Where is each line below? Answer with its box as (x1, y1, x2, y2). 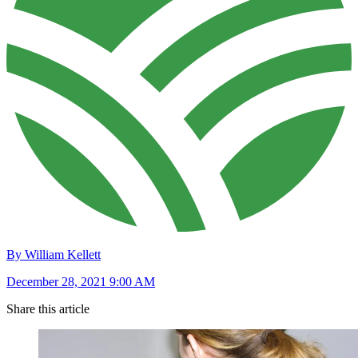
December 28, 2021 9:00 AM (6, 275, 155, 289)
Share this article (6, 302, 89, 316)
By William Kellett (6, 248, 101, 262)
